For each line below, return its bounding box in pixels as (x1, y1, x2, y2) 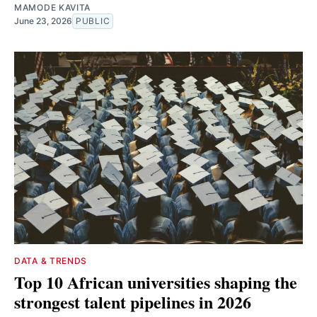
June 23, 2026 (14, 15, 72, 26)
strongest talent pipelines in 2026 (14, 289, 251, 314)
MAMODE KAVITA (14, 1, 91, 13)
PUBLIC (76, 15, 110, 26)
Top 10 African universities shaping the (14, 269, 297, 294)
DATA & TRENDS (14, 255, 88, 266)
